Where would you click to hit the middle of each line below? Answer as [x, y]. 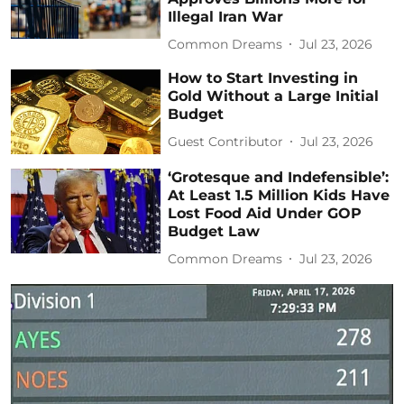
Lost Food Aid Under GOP [265, 214]
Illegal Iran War [226, 17]
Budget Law [214, 232]
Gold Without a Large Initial [274, 96]
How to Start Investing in [263, 78]
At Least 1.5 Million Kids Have [279, 196]
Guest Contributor [226, 141]
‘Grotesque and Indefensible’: [279, 178]
